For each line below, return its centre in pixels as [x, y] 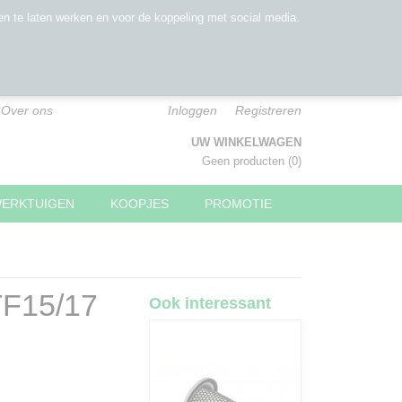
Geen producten [245, 161]
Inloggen [192, 110]
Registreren [268, 110]
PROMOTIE [238, 204]
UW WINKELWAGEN [246, 142]
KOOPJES [140, 204]
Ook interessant [210, 303]
